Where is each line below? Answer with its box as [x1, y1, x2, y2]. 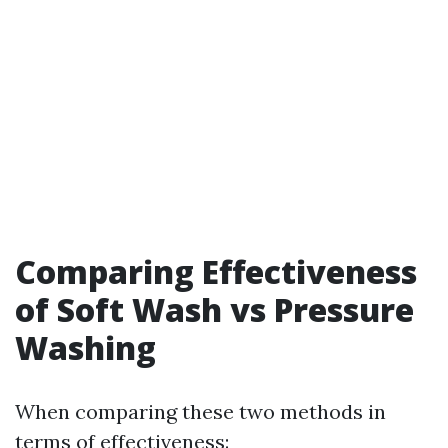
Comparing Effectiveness [15, 250, 417, 293]
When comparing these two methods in [15, 399, 386, 424]
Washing [15, 326, 156, 369]
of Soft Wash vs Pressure [15, 288, 414, 331]
